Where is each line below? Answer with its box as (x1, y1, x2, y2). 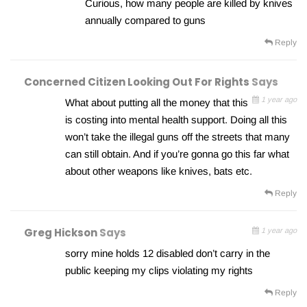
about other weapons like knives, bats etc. (65, 165, 252, 177)
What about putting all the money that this (65, 97, 248, 109)
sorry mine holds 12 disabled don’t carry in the (65, 247, 270, 260)
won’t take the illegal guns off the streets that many (65, 131, 290, 143)
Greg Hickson (24, 225, 99, 241)
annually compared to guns (85, 14, 206, 27)
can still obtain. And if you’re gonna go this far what (65, 148, 289, 160)
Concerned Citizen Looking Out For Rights (24, 75, 251, 90)
